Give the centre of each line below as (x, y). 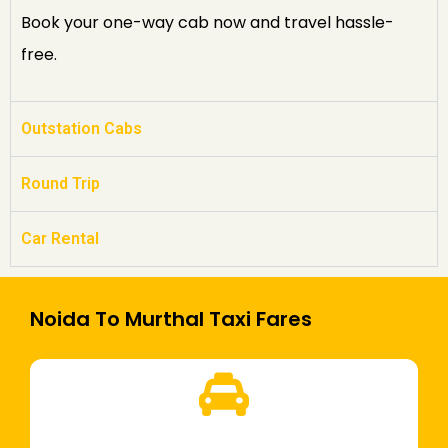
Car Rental (60, 239)
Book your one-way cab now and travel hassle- (207, 23)
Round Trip (60, 184)
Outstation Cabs (81, 129)
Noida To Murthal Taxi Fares (171, 319)
